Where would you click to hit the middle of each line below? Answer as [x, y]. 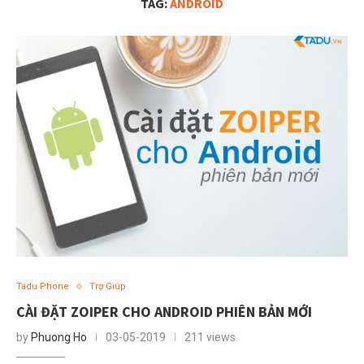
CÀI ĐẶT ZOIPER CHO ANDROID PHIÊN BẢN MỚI [164, 312]
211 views [210, 338]
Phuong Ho [59, 338]
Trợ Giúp [108, 287]
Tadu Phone [43, 287]
